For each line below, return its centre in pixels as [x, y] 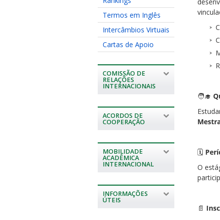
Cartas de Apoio [128, 44]
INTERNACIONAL [128, 164]
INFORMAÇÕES [125, 193]
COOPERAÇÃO [124, 122]
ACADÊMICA [121, 158]
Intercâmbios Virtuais [136, 29]
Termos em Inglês [131, 15]
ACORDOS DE [123, 115]
